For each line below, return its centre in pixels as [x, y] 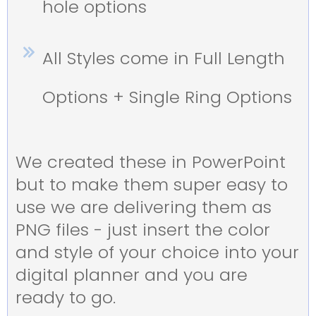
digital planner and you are [132, 274]
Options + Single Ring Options [167, 97]
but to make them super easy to [152, 184]
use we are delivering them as [144, 207]
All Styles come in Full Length [164, 58]
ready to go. [68, 297]
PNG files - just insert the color [143, 229]
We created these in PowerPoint [151, 162]
